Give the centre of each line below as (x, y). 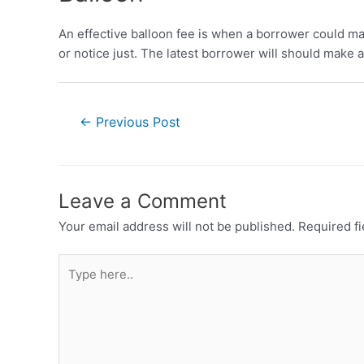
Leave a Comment (143, 201)
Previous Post (136, 122)
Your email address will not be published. (177, 226)
